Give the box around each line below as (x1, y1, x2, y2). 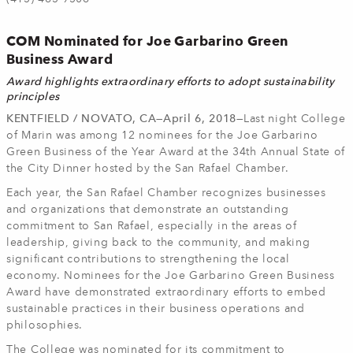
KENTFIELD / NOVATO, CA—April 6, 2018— (6, 113, 243, 124)
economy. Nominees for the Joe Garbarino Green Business (6, 270, 335, 281)
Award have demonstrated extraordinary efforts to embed (6, 287, 326, 298)
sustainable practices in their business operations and (6, 303, 305, 314)
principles (6, 91, 60, 102)
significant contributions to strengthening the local (6, 254, 290, 265)
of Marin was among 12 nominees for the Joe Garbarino (6, 130, 318, 141)
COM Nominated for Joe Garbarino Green (6, 33, 288, 49)
